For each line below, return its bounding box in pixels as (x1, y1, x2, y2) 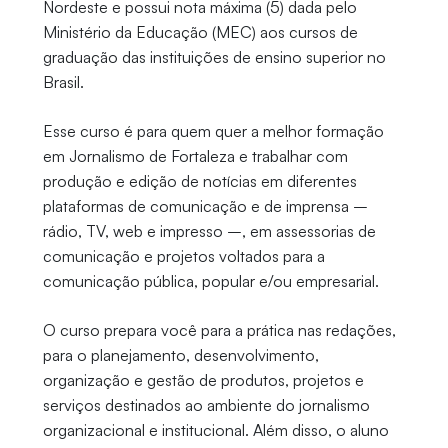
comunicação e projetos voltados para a (42, 246, 325, 267)
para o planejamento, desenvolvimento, (42, 345, 319, 366)
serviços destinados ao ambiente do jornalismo (42, 395, 370, 416)
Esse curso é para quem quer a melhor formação (42, 121, 384, 142)
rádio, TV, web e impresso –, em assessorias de (42, 221, 376, 242)
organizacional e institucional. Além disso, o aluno (42, 420, 389, 441)
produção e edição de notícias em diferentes (42, 171, 357, 192)
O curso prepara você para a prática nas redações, (42, 320, 396, 341)
